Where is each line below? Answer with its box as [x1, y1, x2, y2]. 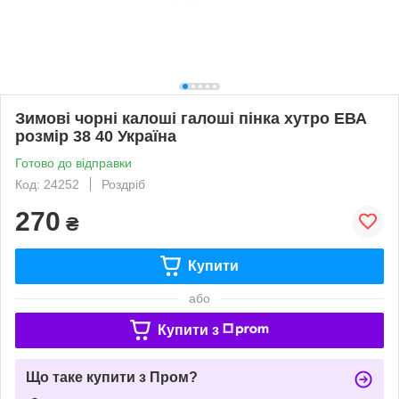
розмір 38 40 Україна [15, 126, 176, 145]
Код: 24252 [15, 176, 79, 191]
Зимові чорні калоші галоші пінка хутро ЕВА [15, 109, 367, 127]
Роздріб [102, 176, 145, 191]
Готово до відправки [15, 155, 132, 170]
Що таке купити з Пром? [26, 369, 198, 385]
